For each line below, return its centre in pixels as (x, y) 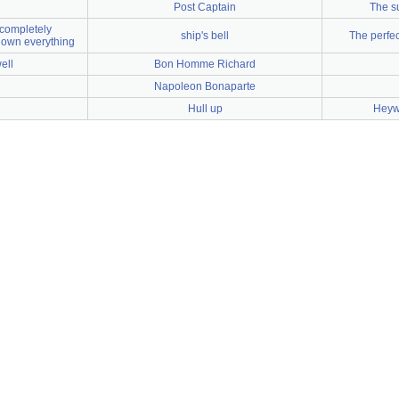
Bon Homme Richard (205, 64)
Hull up (205, 109)
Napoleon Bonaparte (205, 86)
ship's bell (205, 36)
